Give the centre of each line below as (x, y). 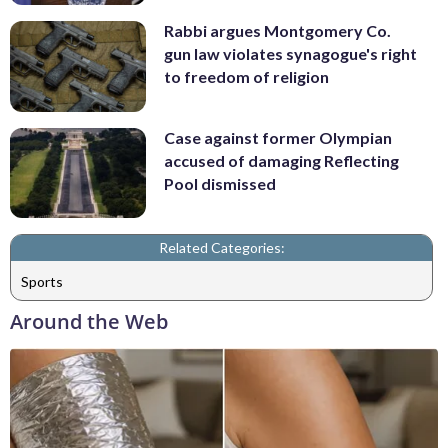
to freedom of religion (246, 77)
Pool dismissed (220, 183)
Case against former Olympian (278, 137)
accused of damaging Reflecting (281, 160)
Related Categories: (221, 248)
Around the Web (89, 322)
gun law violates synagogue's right (290, 54)
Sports (42, 281)
